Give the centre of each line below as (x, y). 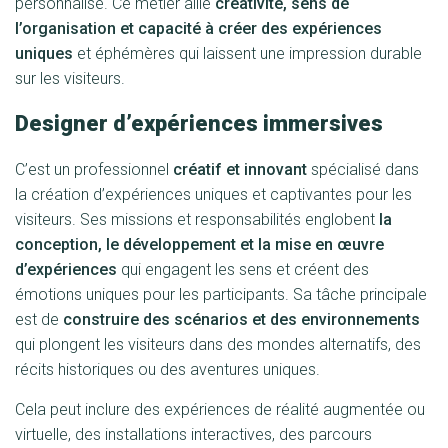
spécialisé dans (363, 169)
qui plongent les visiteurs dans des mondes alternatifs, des (218, 344)
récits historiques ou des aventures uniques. (169, 369)
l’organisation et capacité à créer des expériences (198, 28)
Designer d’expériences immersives (199, 123)
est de (39, 319)
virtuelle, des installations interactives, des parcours (193, 434)
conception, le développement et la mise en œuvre (199, 244)
